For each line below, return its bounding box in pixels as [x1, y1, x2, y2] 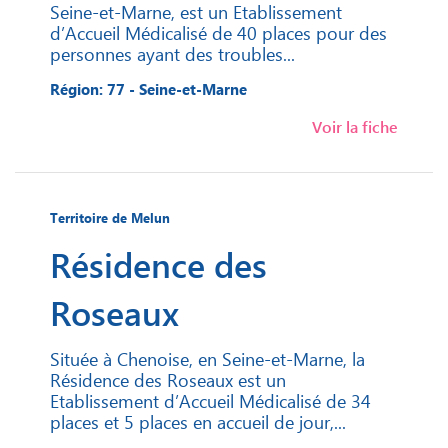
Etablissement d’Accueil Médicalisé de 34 [50, 388, 371, 414]
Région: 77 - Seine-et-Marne [50, 79, 247, 100]
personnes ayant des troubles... [50, 41, 295, 67]
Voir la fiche [312, 116, 398, 138]
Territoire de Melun [50, 209, 170, 227]
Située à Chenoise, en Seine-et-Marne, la [50, 346, 365, 372]
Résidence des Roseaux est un [50, 367, 286, 393]
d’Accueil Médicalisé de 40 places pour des [50, 20, 387, 46]
